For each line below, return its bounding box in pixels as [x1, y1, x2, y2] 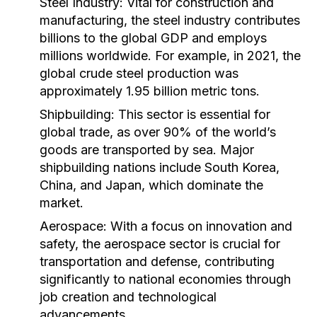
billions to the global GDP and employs [40, 30, 267, 45]
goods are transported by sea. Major [40, 142, 254, 157]
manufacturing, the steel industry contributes [40, 13, 300, 28]
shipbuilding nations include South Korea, [40, 160, 279, 175]
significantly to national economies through [40, 272, 291, 287]
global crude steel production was [40, 66, 238, 81]
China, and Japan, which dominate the [40, 178, 263, 192]
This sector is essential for [115, 107, 270, 122]
